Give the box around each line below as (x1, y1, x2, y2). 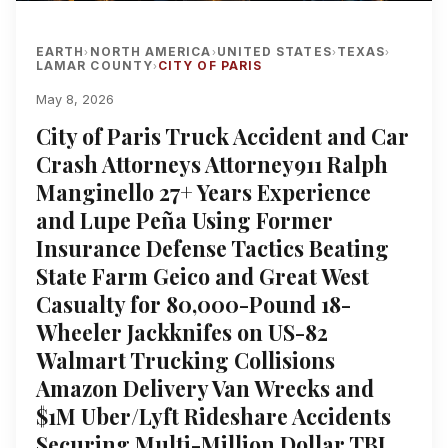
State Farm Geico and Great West (36, 262, 369, 291)
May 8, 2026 (36, 92, 114, 108)
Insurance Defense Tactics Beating (36, 234, 389, 263)
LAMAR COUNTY (36, 58, 153, 74)
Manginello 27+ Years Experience (36, 178, 371, 207)
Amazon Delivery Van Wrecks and (36, 374, 374, 403)
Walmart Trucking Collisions (36, 346, 335, 375)
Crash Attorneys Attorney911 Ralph (36, 150, 388, 179)
